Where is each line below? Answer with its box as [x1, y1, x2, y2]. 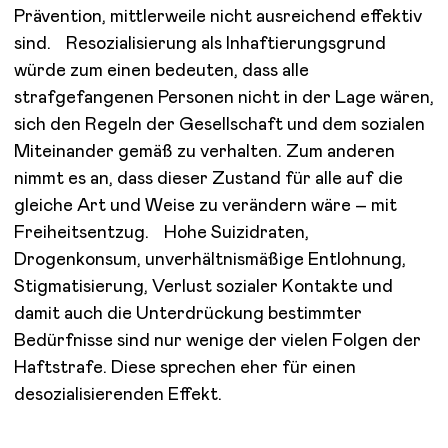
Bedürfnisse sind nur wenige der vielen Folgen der [13, 331, 422, 350]
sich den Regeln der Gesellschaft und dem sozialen [13, 115, 426, 134]
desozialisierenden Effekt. [13, 385, 222, 404]
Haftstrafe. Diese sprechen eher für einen [13, 358, 357, 377]
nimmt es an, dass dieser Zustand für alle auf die [13, 169, 403, 188]
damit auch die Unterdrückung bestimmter [13, 304, 362, 323]
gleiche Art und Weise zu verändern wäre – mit [13, 196, 398, 215]
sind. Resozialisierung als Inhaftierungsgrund [13, 34, 386, 53]
